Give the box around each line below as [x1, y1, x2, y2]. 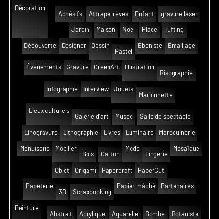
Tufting [164, 26, 184, 34]
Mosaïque [173, 145, 199, 153]
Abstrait [50, 210, 72, 218]
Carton [100, 151, 120, 158]
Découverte [24, 42, 56, 49]
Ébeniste [138, 42, 162, 49]
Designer [62, 42, 86, 49]
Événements [26, 64, 61, 71]
